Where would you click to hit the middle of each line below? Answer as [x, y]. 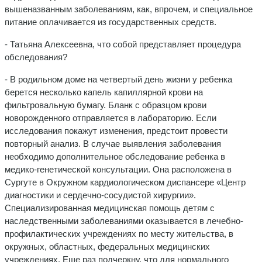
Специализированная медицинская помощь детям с [110, 208]
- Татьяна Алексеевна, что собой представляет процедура [123, 44]
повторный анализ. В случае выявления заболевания [113, 143]
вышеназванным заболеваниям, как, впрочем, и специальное [129, 9]
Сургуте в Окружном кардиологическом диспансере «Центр [125, 182]
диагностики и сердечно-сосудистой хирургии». [100, 195]
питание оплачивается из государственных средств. [111, 22]
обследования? [36, 57]
